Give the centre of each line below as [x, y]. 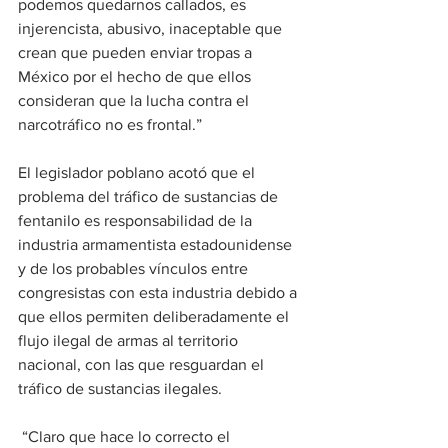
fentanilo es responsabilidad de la [137, 221]
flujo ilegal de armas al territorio [130, 341]
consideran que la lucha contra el [135, 101]
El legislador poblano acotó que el [138, 173]
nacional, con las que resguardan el [143, 365]
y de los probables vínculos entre [135, 269]
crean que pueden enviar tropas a [137, 53]
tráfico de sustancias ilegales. [120, 389]
